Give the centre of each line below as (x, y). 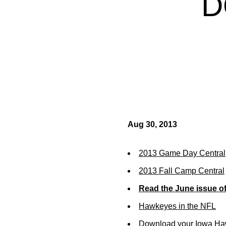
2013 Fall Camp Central (182, 171)
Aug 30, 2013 (152, 124)
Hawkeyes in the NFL (177, 206)
